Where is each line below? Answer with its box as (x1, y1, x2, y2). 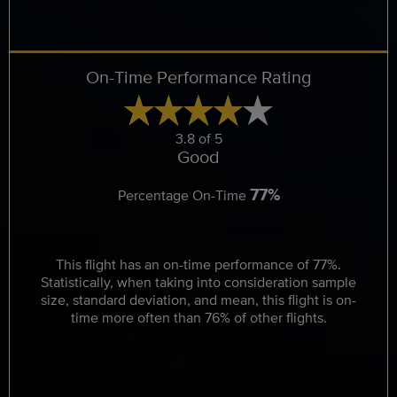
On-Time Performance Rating (86, 64, 311, 90)
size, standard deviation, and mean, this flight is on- (41, 290, 356, 310)
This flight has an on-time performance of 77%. (56, 254, 341, 275)
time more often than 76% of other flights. (70, 307, 327, 328)
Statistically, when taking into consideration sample (41, 272, 356, 292)
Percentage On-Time (117, 185, 250, 206)
